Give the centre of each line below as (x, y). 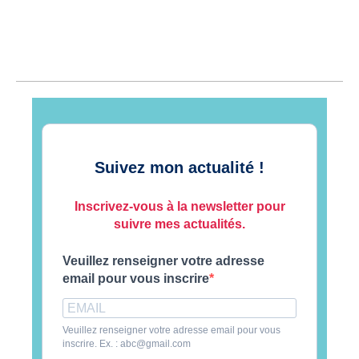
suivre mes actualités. (179, 224)
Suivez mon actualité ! (179, 168)
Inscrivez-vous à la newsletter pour (179, 207)
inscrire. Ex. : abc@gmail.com (127, 344)
